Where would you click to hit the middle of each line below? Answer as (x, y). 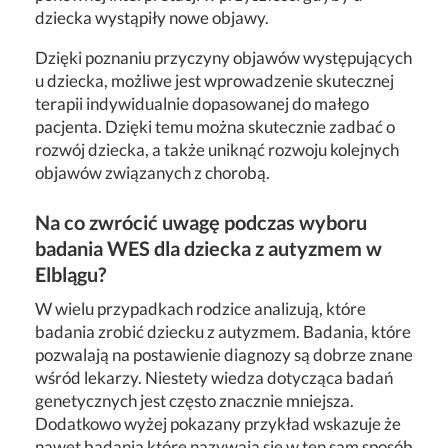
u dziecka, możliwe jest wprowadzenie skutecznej (214, 80)
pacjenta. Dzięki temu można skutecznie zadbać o (215, 126)
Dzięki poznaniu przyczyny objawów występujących (223, 57)
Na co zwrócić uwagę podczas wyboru (201, 221)
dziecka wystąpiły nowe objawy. (152, 17)
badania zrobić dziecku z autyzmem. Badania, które (223, 331)
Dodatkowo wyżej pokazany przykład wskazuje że (218, 423)
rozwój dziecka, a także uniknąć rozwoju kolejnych (217, 149)
